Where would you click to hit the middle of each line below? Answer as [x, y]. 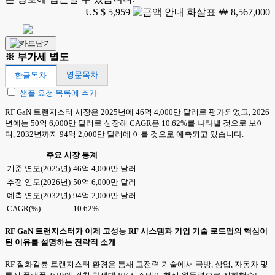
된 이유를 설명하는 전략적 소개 [60, 242]
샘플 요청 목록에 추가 [58, 93]
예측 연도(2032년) [39, 196]
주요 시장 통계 [72, 155]
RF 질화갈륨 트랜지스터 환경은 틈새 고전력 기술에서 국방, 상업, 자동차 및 [137, 264]
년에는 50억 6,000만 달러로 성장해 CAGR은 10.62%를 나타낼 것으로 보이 [135, 123]
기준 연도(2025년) [39, 168]
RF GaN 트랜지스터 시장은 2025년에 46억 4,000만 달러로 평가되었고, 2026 [137, 112]
